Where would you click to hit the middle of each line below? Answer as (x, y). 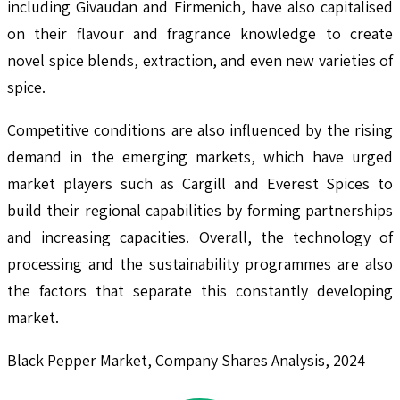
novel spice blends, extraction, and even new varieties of (200, 61)
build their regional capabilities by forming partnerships (200, 211)
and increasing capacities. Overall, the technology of (200, 237)
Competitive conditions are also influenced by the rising (200, 130)
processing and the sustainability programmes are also (200, 264)
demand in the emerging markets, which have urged (200, 157)
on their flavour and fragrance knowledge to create (200, 34)
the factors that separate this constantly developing (200, 291)
